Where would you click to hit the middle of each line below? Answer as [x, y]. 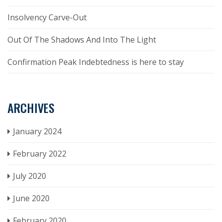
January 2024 [37, 131]
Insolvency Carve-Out [47, 17]
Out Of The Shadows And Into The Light [82, 39]
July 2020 [29, 176]
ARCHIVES [31, 107]
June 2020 [31, 198]
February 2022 [40, 153]
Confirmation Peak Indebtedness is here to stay [96, 62]
